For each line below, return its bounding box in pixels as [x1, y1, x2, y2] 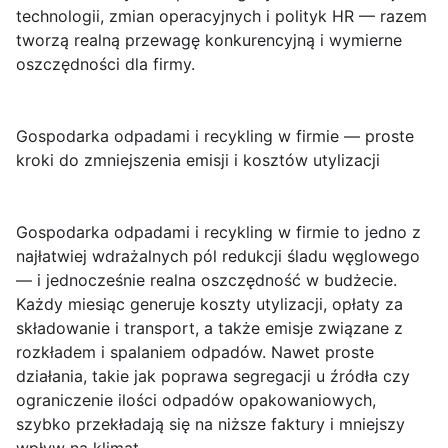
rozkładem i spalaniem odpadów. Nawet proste [16, 342, 374, 362]
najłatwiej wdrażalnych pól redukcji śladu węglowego [16, 246, 420, 266]
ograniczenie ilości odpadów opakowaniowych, [16, 390, 376, 410]
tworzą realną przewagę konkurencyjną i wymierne [16, 30, 402, 50]
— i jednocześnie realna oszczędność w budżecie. [16, 270, 397, 290]
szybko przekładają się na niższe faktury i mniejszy [16, 414, 405, 434]
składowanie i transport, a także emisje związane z [16, 318, 403, 338]
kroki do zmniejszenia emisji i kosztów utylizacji [16, 150, 380, 170]
